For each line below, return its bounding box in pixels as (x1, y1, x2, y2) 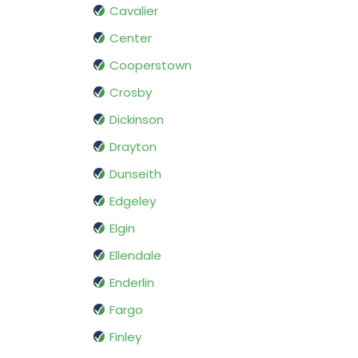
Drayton (109, 138, 157, 156)
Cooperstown (109, 57, 192, 74)
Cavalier (109, 2, 158, 20)
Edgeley (109, 193, 156, 210)
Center (109, 30, 152, 47)
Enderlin (109, 274, 154, 292)
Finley (109, 328, 141, 346)
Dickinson (109, 111, 164, 129)
